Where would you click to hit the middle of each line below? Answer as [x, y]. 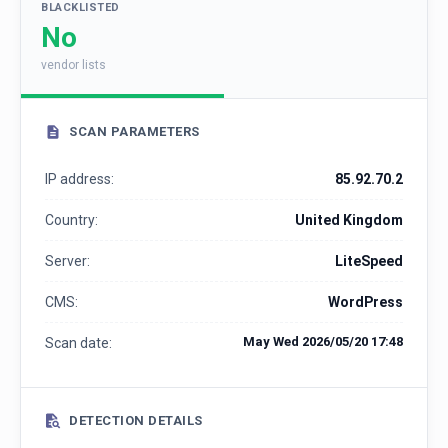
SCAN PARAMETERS [134, 132]
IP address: [79, 179]
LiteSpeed [369, 261]
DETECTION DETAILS [136, 421]
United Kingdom [349, 220]
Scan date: [78, 343]
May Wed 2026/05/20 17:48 [323, 342]
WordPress [365, 302]
